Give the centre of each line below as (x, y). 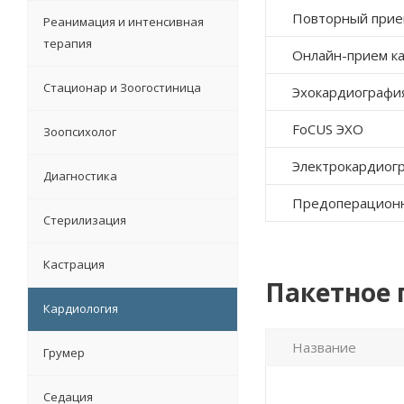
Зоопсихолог (80, 131)
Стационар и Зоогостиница (122, 87)
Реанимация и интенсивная (124, 21)
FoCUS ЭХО (328, 129)
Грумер (64, 352)
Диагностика (80, 175)
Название (324, 347)
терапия (68, 43)
